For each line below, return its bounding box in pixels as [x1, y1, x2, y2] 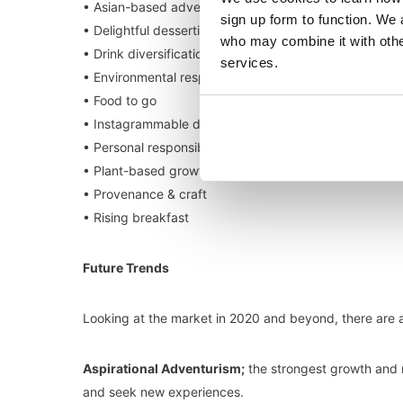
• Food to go [83, 93, 157, 108]
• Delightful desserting [83, 22, 215, 38]
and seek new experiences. [83, 384, 244, 399]
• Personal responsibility [83, 139, 225, 155]
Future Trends [83, 260, 169, 275]
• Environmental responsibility [83, 69, 257, 85]
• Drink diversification [83, 46, 210, 61]
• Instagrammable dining [83, 116, 228, 131]
